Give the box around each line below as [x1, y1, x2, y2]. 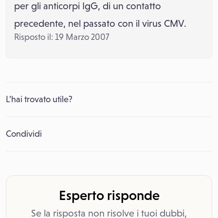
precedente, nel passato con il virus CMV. [14, 18, 186, 29]
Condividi [6, 129, 42, 139]
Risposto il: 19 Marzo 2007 [14, 32, 109, 42]
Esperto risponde [58, 187, 160, 203]
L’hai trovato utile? [6, 94, 73, 104]
